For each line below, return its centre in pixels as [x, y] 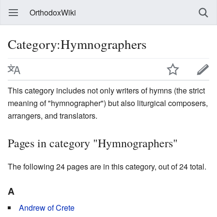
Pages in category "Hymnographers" [93, 143]
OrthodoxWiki [53, 12]
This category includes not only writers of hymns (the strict [106, 90]
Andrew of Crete [47, 207]
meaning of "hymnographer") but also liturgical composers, [108, 103]
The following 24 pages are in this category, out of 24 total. [107, 166]
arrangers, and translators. [53, 115]
